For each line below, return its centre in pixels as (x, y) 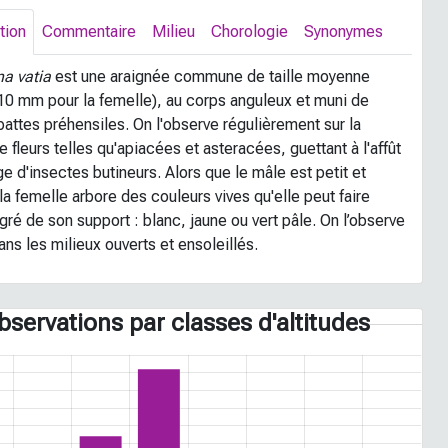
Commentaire (89, 31)
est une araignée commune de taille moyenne (211, 76)
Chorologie (250, 31)
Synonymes (344, 31)
